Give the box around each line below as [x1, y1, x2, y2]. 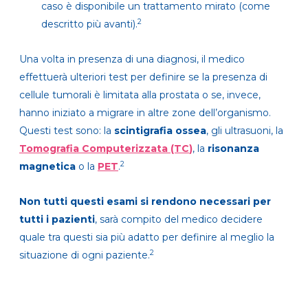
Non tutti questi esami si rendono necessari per [19, 195, 271, 208]
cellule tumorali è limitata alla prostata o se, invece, [19, 89, 261, 102]
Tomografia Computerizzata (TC [19, 142, 189, 155]
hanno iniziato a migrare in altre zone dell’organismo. [19, 107, 271, 120]
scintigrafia [114, 124, 173, 137]
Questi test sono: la [19, 124, 114, 137]
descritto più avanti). [41, 18, 137, 31]
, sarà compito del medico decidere [95, 213, 263, 226]
